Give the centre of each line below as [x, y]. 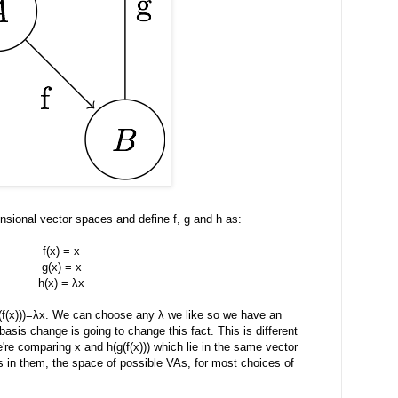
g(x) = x [61, 267]
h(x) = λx [61, 283]
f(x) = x [61, 251]
